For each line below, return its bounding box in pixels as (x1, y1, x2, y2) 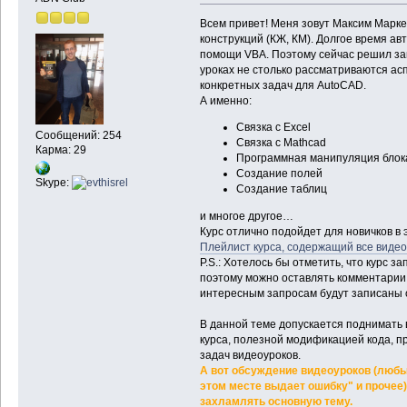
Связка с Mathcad (235, 136, 326, 150)
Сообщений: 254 (35, 129, 122, 143)
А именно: (199, 94, 252, 107)
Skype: (35, 175, 72, 189)
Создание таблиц (235, 183, 327, 196)
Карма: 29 (35, 144, 86, 157)
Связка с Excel (235, 121, 311, 134)
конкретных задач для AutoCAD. (199, 78, 366, 92)
